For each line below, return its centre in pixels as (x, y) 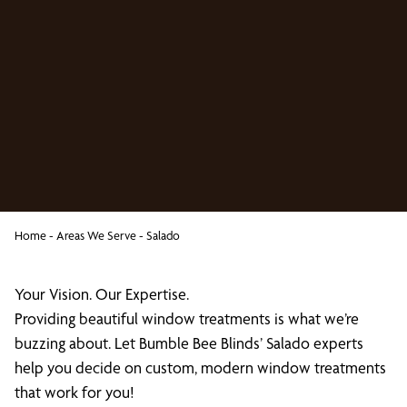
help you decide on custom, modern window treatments (200, 367)
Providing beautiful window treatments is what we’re (187, 318)
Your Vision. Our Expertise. (102, 294)
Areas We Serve (96, 235)
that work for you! (74, 392)
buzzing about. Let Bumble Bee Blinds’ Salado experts (189, 343)
